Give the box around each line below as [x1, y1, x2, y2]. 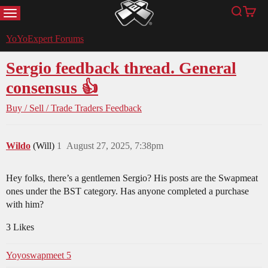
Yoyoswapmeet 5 [6, 250, 71, 261]
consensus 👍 [6, 78, 98, 98]
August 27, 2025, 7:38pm [66, 141, 163, 151]
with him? [6, 199, 44, 210]
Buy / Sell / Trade [6, 103, 72, 114]
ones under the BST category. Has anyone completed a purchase [6, 186, 249, 197]
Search [235, 12, 261, 22]
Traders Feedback [75, 103, 142, 114]
